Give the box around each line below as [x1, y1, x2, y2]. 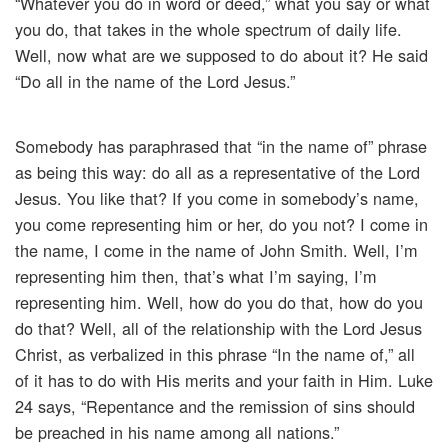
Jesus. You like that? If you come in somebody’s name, [15, 186, 419, 211]
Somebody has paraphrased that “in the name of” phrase [15, 134, 427, 159]
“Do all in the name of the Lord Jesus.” [15, 69, 295, 94]
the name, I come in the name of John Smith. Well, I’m [15, 238, 418, 263]
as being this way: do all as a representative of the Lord [15, 160, 420, 185]
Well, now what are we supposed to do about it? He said [15, 43, 428, 68]
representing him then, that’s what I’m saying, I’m [15, 264, 377, 289]
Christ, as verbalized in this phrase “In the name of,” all [15, 342, 415, 367]
